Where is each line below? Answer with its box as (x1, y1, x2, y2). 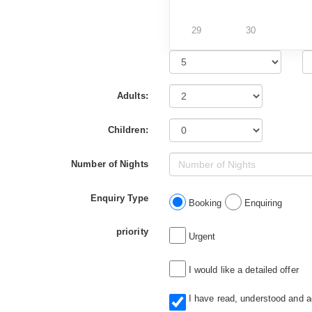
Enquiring (241, 197, 283, 208)
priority (116, 226, 148, 237)
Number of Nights (71, 158, 148, 169)
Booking (185, 197, 225, 208)
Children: (107, 124, 148, 135)
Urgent (185, 231, 216, 242)
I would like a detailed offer (185, 264, 299, 275)
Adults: (117, 90, 148, 101)
